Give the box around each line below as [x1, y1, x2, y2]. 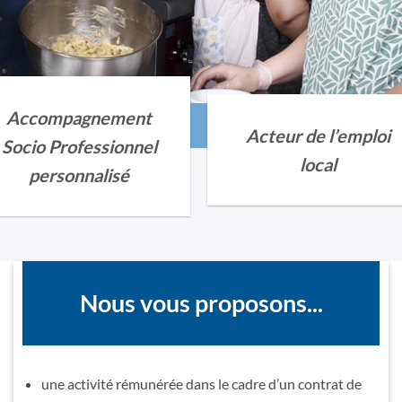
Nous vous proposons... [79, 288, 323, 319]
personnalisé [29, 164, 130, 186]
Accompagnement [6, 107, 153, 128]
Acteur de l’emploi [246, 125, 391, 146]
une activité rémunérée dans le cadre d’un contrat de [40, 374, 362, 392]
